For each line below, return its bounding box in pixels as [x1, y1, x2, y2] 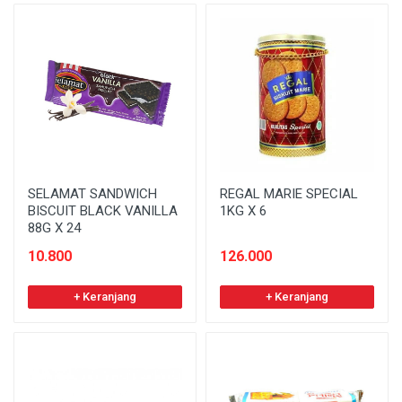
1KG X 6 [220, 202, 267, 219]
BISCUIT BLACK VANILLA [28, 202, 178, 219]
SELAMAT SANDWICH [28, 185, 157, 202]
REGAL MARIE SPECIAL [220, 185, 358, 202]
